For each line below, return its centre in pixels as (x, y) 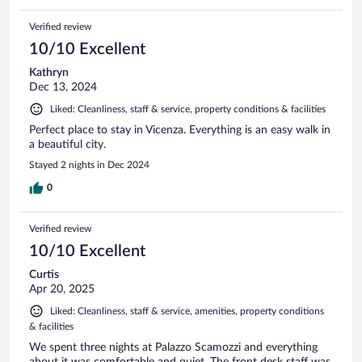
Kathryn (49, 73)
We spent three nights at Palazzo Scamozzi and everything (173, 348)
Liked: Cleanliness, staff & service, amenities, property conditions (187, 311)
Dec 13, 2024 (63, 88)
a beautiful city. (67, 145)
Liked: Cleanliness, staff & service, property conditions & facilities (188, 109)
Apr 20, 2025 (62, 290)
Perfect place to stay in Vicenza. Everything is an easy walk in (180, 130)
